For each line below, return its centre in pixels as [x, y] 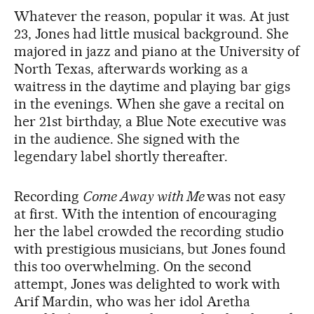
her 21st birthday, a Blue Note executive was [150, 121]
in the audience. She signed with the [127, 139]
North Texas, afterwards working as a [131, 69]
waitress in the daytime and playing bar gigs [152, 86]
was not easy [246, 196]
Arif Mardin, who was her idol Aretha [132, 301]
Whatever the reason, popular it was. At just [152, 16]
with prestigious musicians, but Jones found [150, 249]
